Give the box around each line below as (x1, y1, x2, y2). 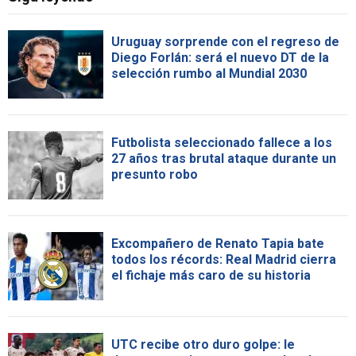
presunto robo (111, 166, 198, 182)
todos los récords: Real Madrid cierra (111, 251, 336, 267)
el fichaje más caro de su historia (111, 267, 311, 283)
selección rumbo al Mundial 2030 (111, 65, 307, 81)
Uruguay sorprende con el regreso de (111, 33, 339, 49)
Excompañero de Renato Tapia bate (111, 235, 324, 251)
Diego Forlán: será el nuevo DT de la (111, 49, 329, 65)
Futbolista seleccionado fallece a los (111, 134, 332, 150)
